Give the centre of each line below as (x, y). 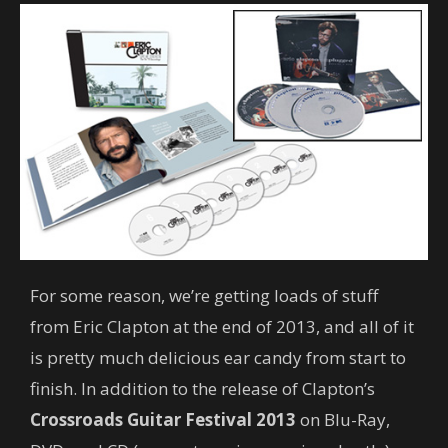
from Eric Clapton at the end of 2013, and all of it (222, 326)
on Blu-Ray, (343, 419)
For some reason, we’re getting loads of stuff (204, 295)
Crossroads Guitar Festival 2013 (163, 419)
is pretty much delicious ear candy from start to (218, 357)
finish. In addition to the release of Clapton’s (202, 388)
